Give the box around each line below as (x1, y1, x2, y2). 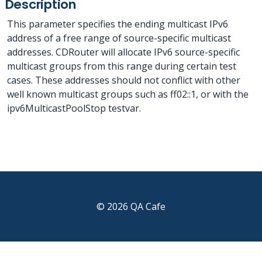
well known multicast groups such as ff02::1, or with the (7, 88, 249, 101)
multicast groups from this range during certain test (7, 60, 236, 73)
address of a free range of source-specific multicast (7, 32, 231, 44)
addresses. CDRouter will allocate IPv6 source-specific (7, 46, 240, 58)
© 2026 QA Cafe (96, 200, 166, 213)
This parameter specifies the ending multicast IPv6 (7, 18, 228, 30)
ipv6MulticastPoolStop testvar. (7, 102, 141, 115)
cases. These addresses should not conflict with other (7, 74, 240, 87)
